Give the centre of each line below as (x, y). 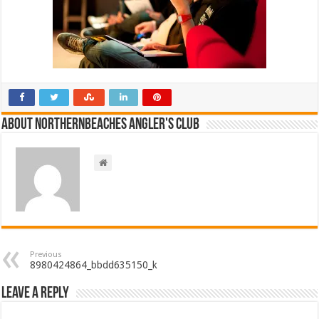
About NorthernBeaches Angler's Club (101, 125)
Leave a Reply (36, 294)
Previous (46, 255)
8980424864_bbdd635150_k (94, 265)
